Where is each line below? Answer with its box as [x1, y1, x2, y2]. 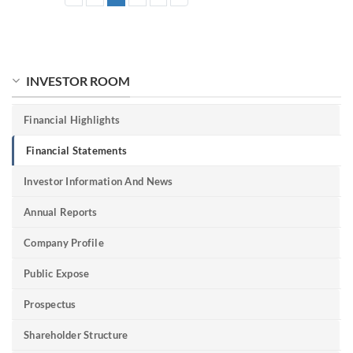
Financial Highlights [24, 113, 121, 127]
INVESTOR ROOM [26, 72, 130, 88]
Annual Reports [24, 206, 98, 219]
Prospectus [24, 298, 76, 311]
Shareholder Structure [24, 329, 128, 342]
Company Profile [24, 236, 104, 250]
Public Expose [24, 267, 90, 281]
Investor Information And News [24, 175, 173, 188]
